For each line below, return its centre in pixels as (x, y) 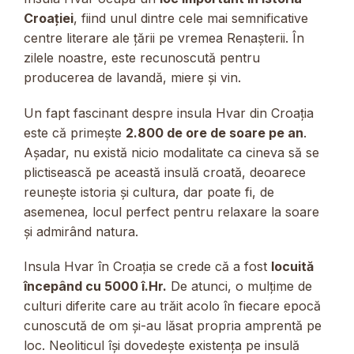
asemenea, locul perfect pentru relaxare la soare (171, 211)
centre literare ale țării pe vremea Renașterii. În (164, 38)
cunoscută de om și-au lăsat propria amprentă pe (173, 325)
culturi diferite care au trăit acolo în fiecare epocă (172, 305)
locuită (292, 266)
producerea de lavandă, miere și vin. (132, 78)
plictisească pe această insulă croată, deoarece (165, 172)
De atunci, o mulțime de (239, 286)
